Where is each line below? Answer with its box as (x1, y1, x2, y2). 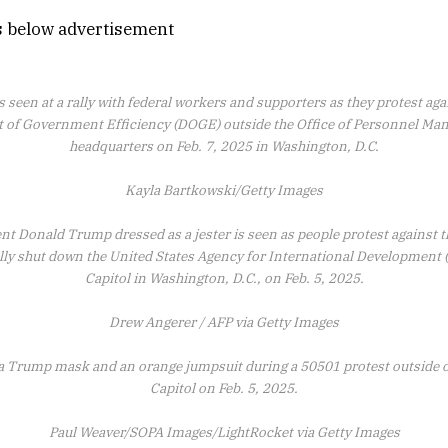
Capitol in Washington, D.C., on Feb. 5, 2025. (84, 269, 364, 288)
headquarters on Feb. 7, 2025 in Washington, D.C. (69, 137, 379, 156)
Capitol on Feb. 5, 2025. (150, 379, 298, 398)
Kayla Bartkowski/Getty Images (125, 181, 323, 200)
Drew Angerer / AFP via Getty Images (109, 313, 339, 332)
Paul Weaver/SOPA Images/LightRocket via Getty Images (48, 423, 400, 442)
